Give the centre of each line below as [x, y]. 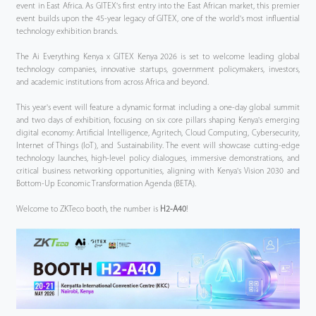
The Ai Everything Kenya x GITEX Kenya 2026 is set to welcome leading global [158, 57]
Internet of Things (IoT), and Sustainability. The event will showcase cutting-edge [158, 146]
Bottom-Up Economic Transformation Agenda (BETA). [107, 184]
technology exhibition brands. [67, 32]
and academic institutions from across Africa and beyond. [113, 83]
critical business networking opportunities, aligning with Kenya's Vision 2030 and [158, 171]
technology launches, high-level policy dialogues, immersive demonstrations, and [158, 159]
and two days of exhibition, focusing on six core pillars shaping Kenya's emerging [158, 121]
